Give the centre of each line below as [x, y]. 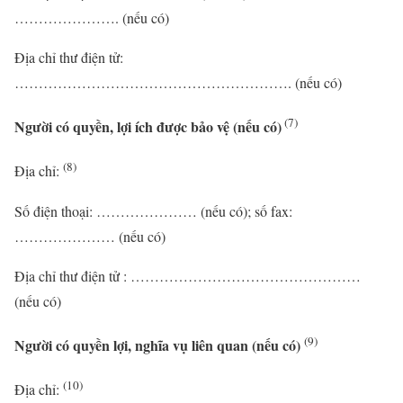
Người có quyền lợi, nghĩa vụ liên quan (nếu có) [157, 345]
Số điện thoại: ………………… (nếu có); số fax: [153, 210]
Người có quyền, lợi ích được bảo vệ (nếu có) [148, 127]
